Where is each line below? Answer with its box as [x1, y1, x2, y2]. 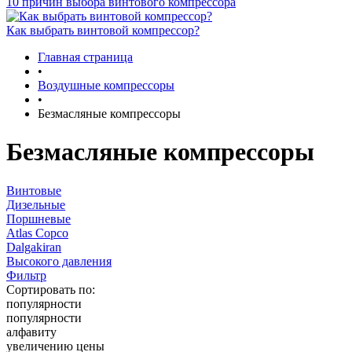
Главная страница [38, 49, 133, 64]
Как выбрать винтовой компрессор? [6, 23, 200, 37]
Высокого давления [6, 254, 112, 268]
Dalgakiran [6, 240, 61, 254]
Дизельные [6, 197, 65, 211]
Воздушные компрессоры [38, 78, 174, 92]
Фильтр [6, 268, 46, 282]
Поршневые [6, 211, 71, 225]
